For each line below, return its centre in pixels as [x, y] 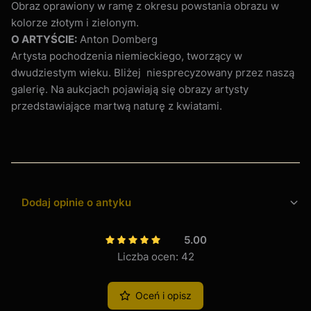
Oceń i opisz [164, 295]
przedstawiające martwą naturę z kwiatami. [117, 106]
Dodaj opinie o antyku [76, 202]
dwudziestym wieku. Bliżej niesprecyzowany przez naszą [153, 72]
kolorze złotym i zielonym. [75, 22]
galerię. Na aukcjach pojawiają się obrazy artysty [130, 89]
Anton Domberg [117, 39]
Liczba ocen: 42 [155, 256]
